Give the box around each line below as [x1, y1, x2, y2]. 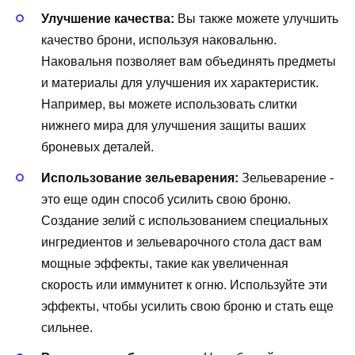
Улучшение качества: [41, 12, 174, 26]
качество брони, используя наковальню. [41, 33, 277, 48]
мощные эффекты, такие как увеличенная [41, 256, 288, 270]
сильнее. [41, 320, 93, 334]
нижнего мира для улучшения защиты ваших [41, 119, 306, 133]
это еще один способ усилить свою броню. [41, 192, 291, 206]
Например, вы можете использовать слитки [41, 97, 297, 112]
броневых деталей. [41, 140, 154, 155]
